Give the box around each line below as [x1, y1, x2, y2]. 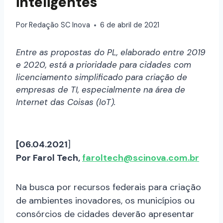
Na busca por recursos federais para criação [16, 181, 201, 194]
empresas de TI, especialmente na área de [16, 84, 185, 96]
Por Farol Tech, [16, 152, 82, 164]
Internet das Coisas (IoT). [16, 97, 115, 108]
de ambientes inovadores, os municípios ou [16, 195, 195, 207]
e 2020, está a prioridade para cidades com [16, 59, 191, 71]
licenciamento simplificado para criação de [16, 72, 187, 83]
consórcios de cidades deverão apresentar [16, 208, 194, 221]
